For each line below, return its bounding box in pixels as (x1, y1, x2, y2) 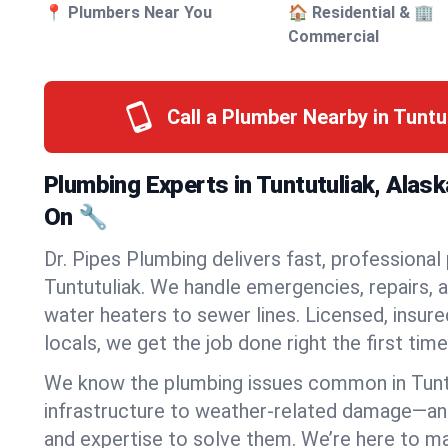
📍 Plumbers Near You (44, 3, 212, 22)
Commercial (288, 27, 380, 46)
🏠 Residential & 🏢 (288, 3, 435, 22)
